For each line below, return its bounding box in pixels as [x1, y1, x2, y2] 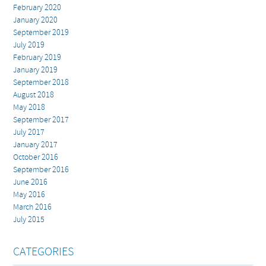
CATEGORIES [13, 244, 74, 260]
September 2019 [13, 27, 69, 39]
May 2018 [13, 102, 46, 113]
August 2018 [13, 90, 55, 101]
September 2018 [13, 77, 69, 88]
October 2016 [13, 152, 59, 163]
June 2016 [13, 177, 48, 188]
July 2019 [13, 40, 45, 51]
